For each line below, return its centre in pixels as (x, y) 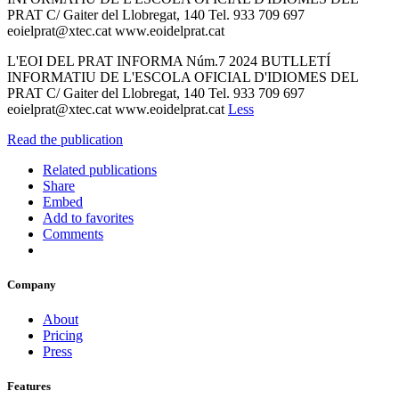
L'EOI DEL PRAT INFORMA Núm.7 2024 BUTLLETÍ (169, 61)
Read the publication (65, 139)
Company (32, 285)
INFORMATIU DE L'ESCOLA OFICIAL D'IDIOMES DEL (183, 77)
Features (29, 387)
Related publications (100, 169)
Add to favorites (88, 217)
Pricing (63, 336)
